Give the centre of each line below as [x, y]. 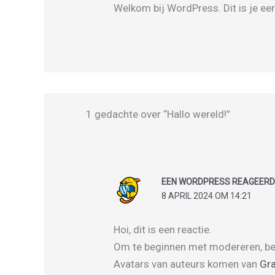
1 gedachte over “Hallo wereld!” [158, 114]
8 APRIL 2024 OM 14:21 [206, 196]
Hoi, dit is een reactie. [163, 230]
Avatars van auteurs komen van [187, 264]
